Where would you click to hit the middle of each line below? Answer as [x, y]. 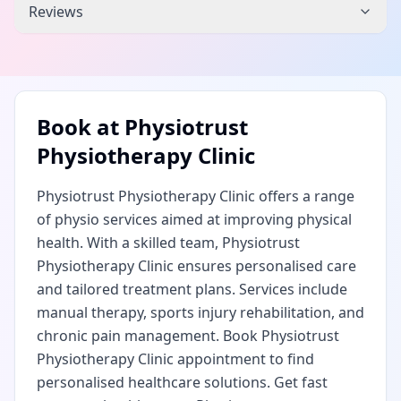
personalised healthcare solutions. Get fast [182, 382]
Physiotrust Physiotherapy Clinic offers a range [196, 196]
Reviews [56, 12]
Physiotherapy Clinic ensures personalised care [196, 266]
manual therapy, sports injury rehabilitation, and [200, 312]
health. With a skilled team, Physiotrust [168, 243]
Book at [81, 127]
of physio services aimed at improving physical [194, 219]
